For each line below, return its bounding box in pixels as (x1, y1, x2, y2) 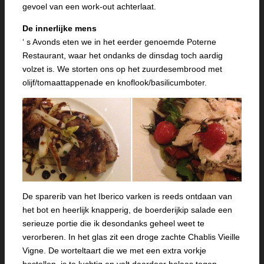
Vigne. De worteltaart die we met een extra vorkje (22, 245, 206, 255)
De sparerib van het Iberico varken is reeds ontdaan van (22, 191, 232, 201)
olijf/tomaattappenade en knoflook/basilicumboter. (22, 78, 207, 88)
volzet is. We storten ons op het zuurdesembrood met (22, 64, 222, 74)
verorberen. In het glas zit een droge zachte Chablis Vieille (22, 232, 240, 242)
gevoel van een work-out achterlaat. (22, 2, 156, 12)
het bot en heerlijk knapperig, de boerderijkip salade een (22, 204, 232, 214)
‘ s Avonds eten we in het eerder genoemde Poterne (22, 37, 216, 47)
